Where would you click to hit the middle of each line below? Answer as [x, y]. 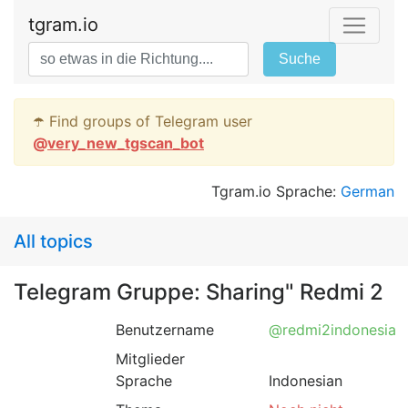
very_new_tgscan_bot [126, 143]
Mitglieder [150, 359]
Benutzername [165, 330]
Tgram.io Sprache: [276, 191]
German [367, 191]
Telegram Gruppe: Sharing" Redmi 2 [199, 292]
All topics [53, 241]
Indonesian [308, 381]
